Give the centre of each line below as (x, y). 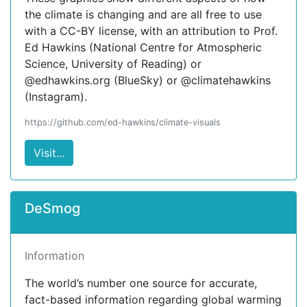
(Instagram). (56, 97)
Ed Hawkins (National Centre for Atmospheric (143, 47)
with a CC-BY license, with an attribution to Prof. (151, 31)
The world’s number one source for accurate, (141, 283)
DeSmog (52, 208)
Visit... (49, 153)
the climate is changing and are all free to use (143, 14)
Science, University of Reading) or (113, 64)
